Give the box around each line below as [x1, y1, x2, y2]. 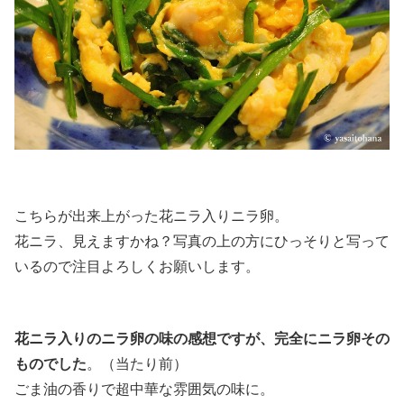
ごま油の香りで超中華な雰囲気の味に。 [14, 381, 274, 397]
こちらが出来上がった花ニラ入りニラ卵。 [14, 208, 289, 225]
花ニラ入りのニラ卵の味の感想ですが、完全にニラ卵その [14, 330, 390, 346]
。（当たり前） [87, 355, 188, 372]
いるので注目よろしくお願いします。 [14, 259, 260, 275]
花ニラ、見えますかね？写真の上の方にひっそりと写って [14, 234, 390, 250]
